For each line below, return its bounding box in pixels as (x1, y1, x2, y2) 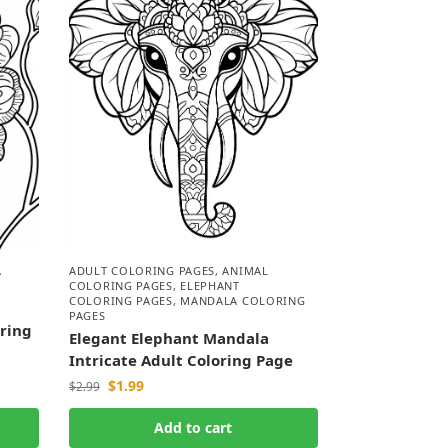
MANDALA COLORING (180, 293, 306, 309)
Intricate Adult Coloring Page (69, 350, 294, 371)
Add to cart (154, 418, 233, 438)
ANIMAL (222, 263, 269, 279)
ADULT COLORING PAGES (69, 263, 216, 279)
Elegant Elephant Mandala (69, 328, 270, 349)
